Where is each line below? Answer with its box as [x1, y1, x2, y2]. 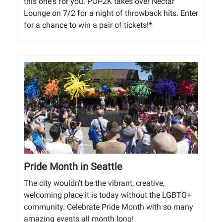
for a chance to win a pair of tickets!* [24, 20, 152, 30]
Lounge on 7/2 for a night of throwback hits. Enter [24, 8, 198, 18]
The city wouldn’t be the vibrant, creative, [24, 178, 165, 188]
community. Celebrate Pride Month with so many [24, 202, 193, 212]
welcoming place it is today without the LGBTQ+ [24, 190, 191, 200]
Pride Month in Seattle [24, 161, 122, 173]
